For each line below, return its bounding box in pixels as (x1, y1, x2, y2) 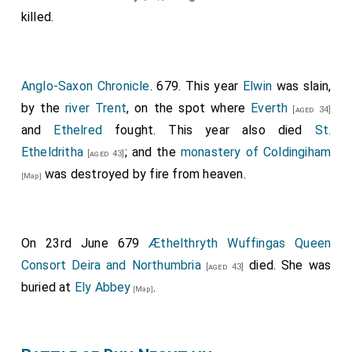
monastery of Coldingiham (180, 145, 332, 159)
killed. (20, 9, 54, 24)
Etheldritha (20, 145, 84, 159)
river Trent (64, 101, 127, 115)
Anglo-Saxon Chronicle (20, 79, 150, 93)
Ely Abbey (74, 280, 131, 295)
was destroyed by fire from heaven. (41, 167, 246, 181)
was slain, (271, 79, 332, 93)
